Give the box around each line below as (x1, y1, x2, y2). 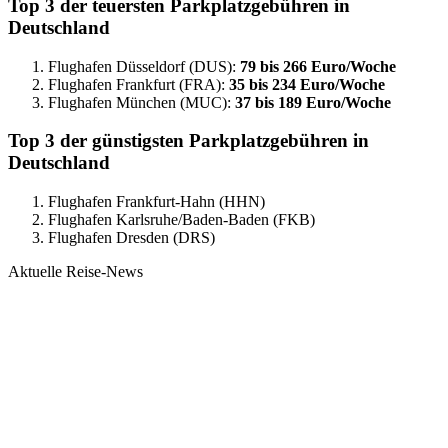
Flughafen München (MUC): (48, 93, 235, 111)
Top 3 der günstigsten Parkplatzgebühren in (8, 130, 369, 152)
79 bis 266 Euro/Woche (240, 57, 396, 75)
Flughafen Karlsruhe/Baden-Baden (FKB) (48, 210, 315, 228)
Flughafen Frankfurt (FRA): (48, 75, 229, 93)
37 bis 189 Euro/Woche (235, 93, 391, 111)
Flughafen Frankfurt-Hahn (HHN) (48, 192, 265, 210)
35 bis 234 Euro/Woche (229, 75, 385, 93)
